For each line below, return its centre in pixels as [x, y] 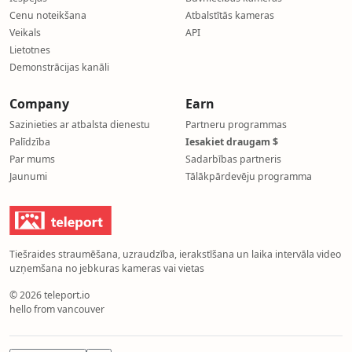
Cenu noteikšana [48, 15]
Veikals [25, 33]
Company [39, 104]
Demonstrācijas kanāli [59, 67]
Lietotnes [30, 50]
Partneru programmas [236, 125]
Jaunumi [28, 176]
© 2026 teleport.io [49, 295]
